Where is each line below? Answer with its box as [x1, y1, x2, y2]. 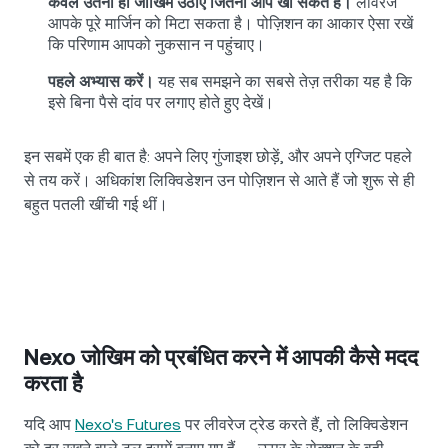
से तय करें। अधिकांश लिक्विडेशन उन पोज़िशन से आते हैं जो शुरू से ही [24, 171, 415, 191]
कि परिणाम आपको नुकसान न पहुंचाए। [48, 35, 265, 55]
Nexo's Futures [75, 415, 181, 435]
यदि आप [24, 415, 75, 435]
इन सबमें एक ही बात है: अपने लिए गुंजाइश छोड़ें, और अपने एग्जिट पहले [24, 147, 412, 167]
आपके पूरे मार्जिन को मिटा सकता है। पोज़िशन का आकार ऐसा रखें [48, 14, 413, 34]
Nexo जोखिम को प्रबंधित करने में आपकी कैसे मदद [24, 345, 418, 371]
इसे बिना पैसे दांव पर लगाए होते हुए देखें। [48, 93, 274, 113]
